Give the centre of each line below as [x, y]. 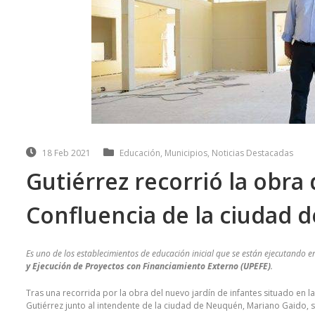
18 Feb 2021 [66, 153]
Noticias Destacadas [252, 153]
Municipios [186, 153]
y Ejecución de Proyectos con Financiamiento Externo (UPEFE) [148, 266]
